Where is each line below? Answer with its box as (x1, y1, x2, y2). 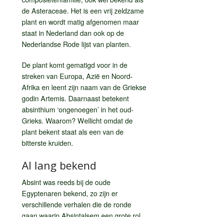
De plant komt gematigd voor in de (22, 59, 127, 70)
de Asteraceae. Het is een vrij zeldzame (22, 5, 144, 15)
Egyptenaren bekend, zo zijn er (22, 187, 118, 198)
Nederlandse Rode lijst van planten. (22, 38, 131, 49)
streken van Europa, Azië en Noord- (22, 70, 133, 81)
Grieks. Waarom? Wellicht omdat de (22, 115, 133, 125)
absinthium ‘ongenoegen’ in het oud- (22, 104, 134, 114)
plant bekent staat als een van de (22, 126, 124, 137)
